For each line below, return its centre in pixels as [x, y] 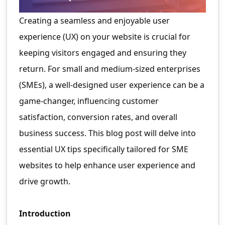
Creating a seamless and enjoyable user [94, 21]
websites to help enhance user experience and [107, 165]
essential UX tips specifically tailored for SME [104, 149]
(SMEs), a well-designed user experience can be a [112, 85]
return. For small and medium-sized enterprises [110, 69]
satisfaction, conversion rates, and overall [98, 117]
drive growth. [45, 182]
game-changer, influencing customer [89, 101]
